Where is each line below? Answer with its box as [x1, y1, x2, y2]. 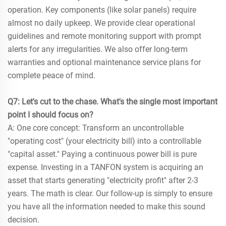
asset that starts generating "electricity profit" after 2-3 [8, 176, 198, 186]
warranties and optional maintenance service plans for [8, 58, 201, 68]
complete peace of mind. [8, 71, 95, 81]
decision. [8, 215, 39, 225]
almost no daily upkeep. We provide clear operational [8, 18, 195, 28]
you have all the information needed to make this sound [8, 202, 205, 212]
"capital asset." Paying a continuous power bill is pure [8, 149, 197, 159]
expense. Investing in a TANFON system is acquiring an [8, 162, 203, 173]
